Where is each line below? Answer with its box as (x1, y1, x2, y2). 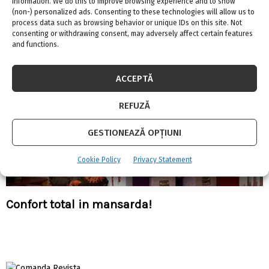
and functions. (12, 40, 59, 49)
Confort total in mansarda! (6, 198, 152, 212)
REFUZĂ (119, 100, 150, 111)
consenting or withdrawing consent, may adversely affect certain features (12, 29, 253, 38)
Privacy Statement (133, 156, 192, 164)
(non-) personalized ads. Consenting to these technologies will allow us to (12, 8, 255, 16)
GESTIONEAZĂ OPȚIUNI (88, 127, 181, 138)
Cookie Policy (77, 156, 121, 164)
